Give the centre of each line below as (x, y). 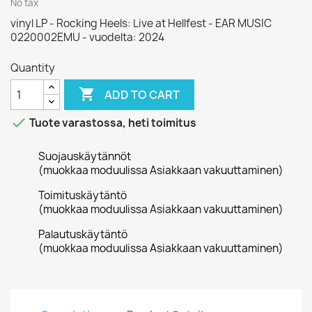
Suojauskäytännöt (85, 156)
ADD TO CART (142, 94)
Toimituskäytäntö (83, 195)
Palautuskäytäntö (83, 234)
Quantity (33, 68)
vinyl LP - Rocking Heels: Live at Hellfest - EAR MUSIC (141, 23)
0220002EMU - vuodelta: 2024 (87, 37)
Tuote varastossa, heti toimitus (112, 123)
